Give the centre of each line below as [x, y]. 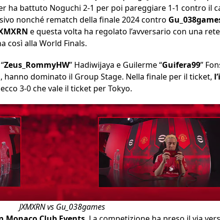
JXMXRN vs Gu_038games [62, 207]
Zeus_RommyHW [37, 65]
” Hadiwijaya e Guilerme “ [116, 65]
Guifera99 [181, 65]
